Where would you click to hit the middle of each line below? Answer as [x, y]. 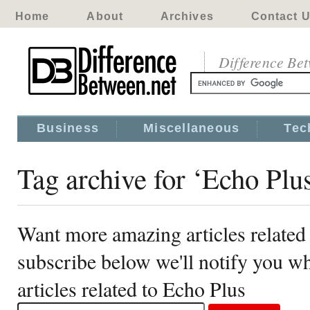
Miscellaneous [192, 128]
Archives [187, 16]
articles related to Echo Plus [131, 289]
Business [68, 128]
